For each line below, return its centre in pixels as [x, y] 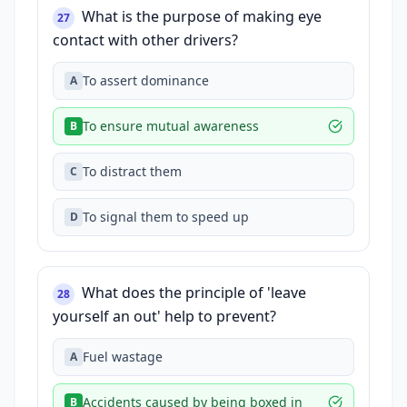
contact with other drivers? [145, 40]
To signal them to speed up [166, 217]
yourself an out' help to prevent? [164, 316]
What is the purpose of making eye [202, 16]
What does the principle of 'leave [194, 293]
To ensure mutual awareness [171, 126]
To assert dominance [146, 80]
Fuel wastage [123, 357]
